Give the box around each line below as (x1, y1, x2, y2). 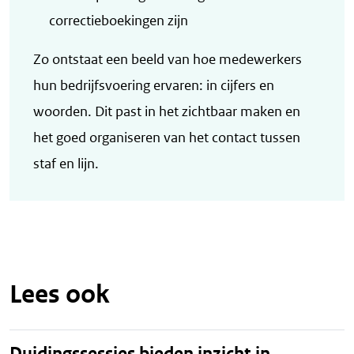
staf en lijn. (33, 154, 99, 172)
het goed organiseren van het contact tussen (33, 128, 300, 146)
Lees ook (9, 278, 110, 310)
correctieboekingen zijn (49, 11, 188, 29)
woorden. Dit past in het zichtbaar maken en (33, 102, 300, 120)
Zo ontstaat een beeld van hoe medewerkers (33, 50, 302, 68)
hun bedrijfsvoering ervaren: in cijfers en (33, 76, 274, 94)
